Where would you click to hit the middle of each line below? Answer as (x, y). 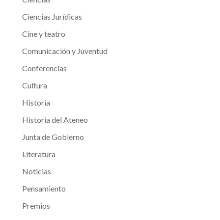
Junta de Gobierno (53, 137)
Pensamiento (44, 188)
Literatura (39, 154)
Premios (36, 206)
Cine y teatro (43, 34)
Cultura (34, 85)
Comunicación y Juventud (65, 51)
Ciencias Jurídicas (52, 16)
